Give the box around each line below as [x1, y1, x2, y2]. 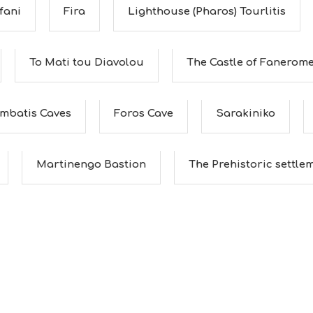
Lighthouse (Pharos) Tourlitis [128, 6, 286, 17]
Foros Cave [114, 108, 173, 119]
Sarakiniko [216, 108, 275, 119]
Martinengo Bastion [36, 159, 146, 170]
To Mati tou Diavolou [29, 57, 144, 68]
